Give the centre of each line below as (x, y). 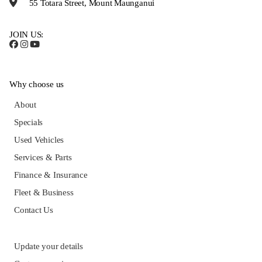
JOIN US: (27, 35)
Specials (29, 123)
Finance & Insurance (51, 175)
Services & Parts (43, 158)
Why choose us (37, 85)
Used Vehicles (39, 140)
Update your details (49, 247)
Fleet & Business (44, 193)
